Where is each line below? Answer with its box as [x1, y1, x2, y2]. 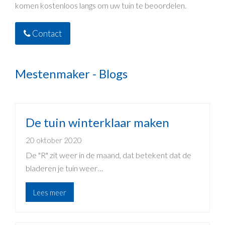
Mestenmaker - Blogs [15, 66, 128, 81]
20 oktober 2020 [26, 136, 82, 145]
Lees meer [33, 187, 66, 197]
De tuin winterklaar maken [26, 115, 169, 130]
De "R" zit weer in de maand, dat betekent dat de [26, 150, 191, 160]
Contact [31, 28, 62, 39]
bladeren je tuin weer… [26, 163, 103, 173]
